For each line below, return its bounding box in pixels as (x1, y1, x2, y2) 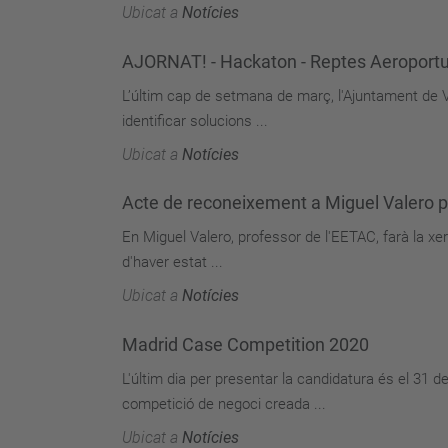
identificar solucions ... (122, 111, 268, 130)
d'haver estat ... (122, 253, 223, 271)
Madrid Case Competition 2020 (122, 333, 369, 355)
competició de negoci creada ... (122, 394, 326, 413)
